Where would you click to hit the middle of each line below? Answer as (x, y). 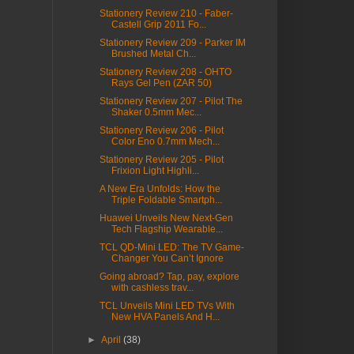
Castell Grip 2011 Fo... (158, 25)
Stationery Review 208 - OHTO (165, 72)
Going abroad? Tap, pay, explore (169, 277)
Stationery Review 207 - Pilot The (171, 102)
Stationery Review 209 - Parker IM (172, 43)
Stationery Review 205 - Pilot (161, 160)
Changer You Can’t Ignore (167, 259)
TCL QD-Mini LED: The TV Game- (171, 248)
